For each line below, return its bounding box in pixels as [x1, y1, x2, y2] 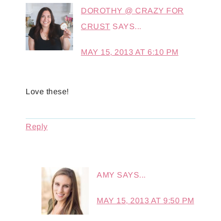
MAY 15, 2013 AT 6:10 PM [81, 48, 179, 57]
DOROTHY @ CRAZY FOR [81, 6, 184, 15]
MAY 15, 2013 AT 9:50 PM [97, 196, 194, 205]
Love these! [26, 87, 69, 96]
